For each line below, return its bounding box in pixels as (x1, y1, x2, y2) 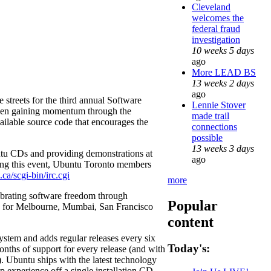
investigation (192, 34, 240, 45)
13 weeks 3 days (192, 143, 254, 154)
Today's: (168, 242, 210, 255)
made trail (192, 110, 229, 121)
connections (192, 121, 237, 132)
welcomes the (192, 12, 244, 23)
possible (192, 132, 223, 143)
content (168, 214, 214, 230)
